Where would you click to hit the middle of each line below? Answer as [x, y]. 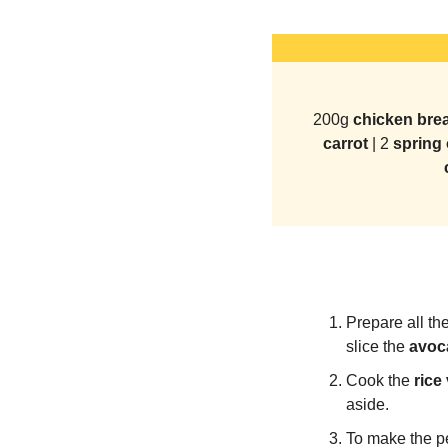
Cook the [380, 380]
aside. [367, 404]
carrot [347, 143]
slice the [377, 346]
